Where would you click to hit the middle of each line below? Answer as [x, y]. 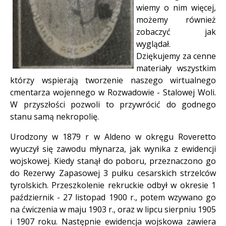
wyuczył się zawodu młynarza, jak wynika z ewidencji [113, 149]
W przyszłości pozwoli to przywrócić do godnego [113, 105]
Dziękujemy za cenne [176, 56]
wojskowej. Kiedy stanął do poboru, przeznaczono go [113, 161]
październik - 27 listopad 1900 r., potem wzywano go [113, 197]
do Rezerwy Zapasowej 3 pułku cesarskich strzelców [113, 173]
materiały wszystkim [176, 68]
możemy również [176, 20]
